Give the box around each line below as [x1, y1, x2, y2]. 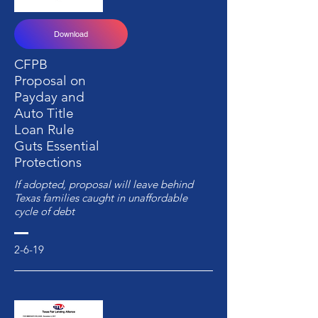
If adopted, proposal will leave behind [14, 177, 193, 191]
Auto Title [14, 105, 74, 121]
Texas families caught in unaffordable [14, 191, 187, 204]
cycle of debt [14, 204, 75, 218]
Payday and [14, 89, 84, 105]
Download [54, 29, 88, 39]
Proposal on [14, 72, 86, 89]
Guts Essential [14, 138, 99, 154]
